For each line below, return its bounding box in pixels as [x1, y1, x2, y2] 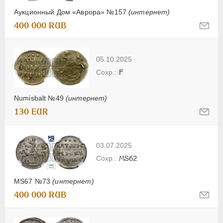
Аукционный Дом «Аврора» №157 [14, 7, 129, 16]
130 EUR [14, 107, 48, 116]
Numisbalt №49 [14, 94, 66, 102]
